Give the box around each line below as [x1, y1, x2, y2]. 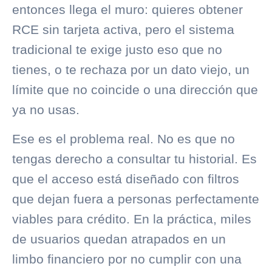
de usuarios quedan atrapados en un [12, 231, 226, 246]
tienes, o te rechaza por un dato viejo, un [12, 63, 250, 77]
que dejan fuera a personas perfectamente [12, 191, 259, 206]
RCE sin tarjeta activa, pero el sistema [12, 22, 234, 37]
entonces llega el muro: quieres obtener [12, 2, 243, 17]
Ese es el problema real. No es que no [12, 131, 235, 146]
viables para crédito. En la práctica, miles [12, 211, 251, 226]
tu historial [174, 151, 234, 166]
